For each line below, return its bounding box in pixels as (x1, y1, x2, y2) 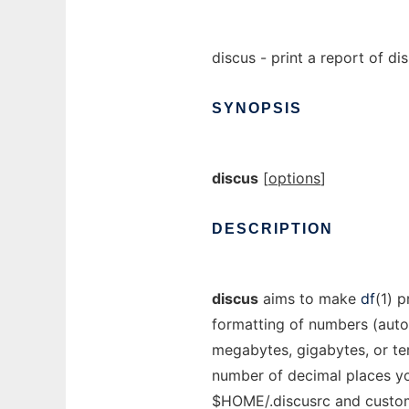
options (268, 169, 320, 187)
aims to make (258, 289, 361, 308)
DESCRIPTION (212, 221, 333, 236)
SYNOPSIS (212, 100, 302, 116)
